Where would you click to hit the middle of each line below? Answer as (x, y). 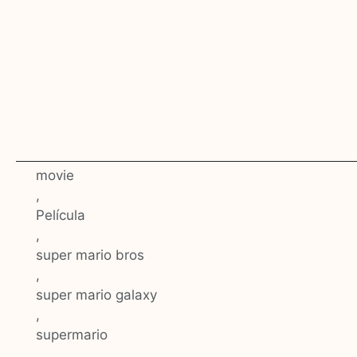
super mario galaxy (96, 295)
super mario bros (90, 255)
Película (61, 216)
